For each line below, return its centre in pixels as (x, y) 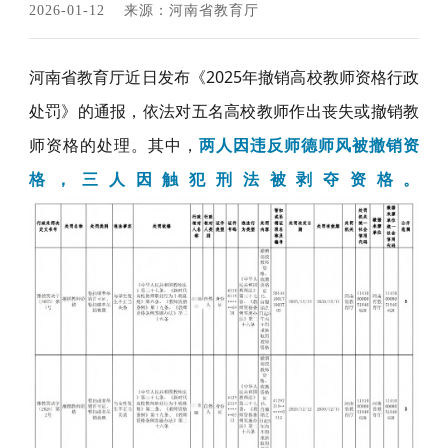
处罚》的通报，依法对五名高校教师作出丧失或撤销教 (224, 110)
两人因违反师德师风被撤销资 (309, 144)
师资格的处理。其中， (113, 144)
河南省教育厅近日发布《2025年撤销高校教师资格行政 (224, 76)
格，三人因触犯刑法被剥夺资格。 (224, 178)
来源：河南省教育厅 (191, 10)
